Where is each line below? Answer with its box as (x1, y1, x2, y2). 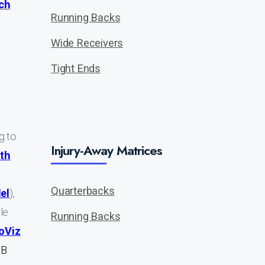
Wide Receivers (51, 37, 124, 49)
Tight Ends (51, 62, 101, 75)
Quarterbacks (51, 185, 115, 197)
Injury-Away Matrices (51, 141, 162, 160)
